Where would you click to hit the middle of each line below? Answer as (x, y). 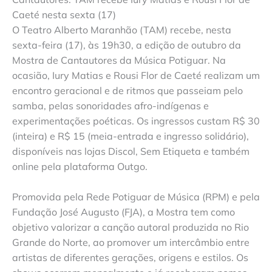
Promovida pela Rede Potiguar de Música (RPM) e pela (136, 197)
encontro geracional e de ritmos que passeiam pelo (127, 90)
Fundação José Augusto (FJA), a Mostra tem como (124, 212)
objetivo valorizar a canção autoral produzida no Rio (131, 227)
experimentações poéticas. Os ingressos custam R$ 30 (136, 121)
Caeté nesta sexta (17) (64, 14)
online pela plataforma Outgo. (80, 166)
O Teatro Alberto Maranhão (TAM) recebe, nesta (122, 29)
